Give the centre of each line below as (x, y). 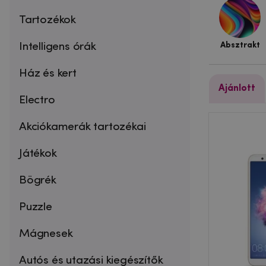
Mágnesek (46, 234)
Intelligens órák (58, 47)
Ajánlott (237, 88)
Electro (37, 100)
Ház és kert (48, 73)
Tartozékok (48, 20)
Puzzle (36, 207)
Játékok (38, 153)
